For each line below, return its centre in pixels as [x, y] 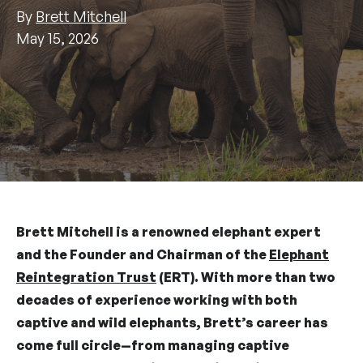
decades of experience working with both [157, 300]
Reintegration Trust [86, 277]
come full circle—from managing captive [153, 345]
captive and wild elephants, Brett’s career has [172, 322]
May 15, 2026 [58, 38]
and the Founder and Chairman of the [143, 254]
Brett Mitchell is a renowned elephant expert [169, 232]
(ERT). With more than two [246, 277]
